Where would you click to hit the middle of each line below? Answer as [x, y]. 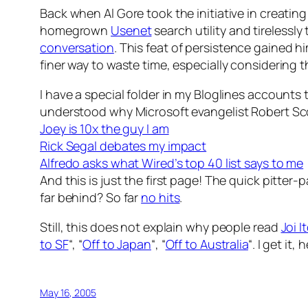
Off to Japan [117, 244]
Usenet [131, 31]
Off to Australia [207, 244]
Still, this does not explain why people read [161, 227]
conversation [77, 48]
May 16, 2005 [68, 293]
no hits [161, 198]
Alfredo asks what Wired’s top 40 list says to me [172, 163]
